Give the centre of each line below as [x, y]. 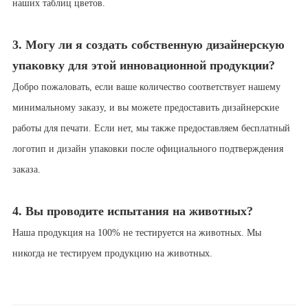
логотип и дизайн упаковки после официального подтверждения [147, 149]
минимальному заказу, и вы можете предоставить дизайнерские [145, 108]
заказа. [27, 170]
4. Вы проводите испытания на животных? [132, 211]
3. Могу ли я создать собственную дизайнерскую [148, 45]
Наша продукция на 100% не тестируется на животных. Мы [136, 233]
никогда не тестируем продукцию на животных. [112, 254]
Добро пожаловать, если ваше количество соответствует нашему [146, 87]
